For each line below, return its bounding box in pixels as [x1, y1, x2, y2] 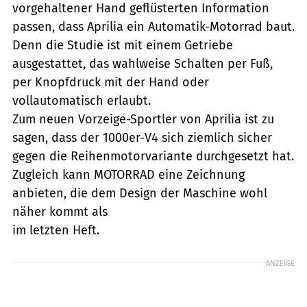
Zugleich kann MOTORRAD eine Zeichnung [12, 167, 245, 182]
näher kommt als [12, 204, 108, 219]
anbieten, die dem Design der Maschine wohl [12, 185, 267, 201]
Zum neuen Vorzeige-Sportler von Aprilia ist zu [12, 111, 274, 127]
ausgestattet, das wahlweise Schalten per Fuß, [12, 56, 273, 71]
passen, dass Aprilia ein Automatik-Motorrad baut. [12, 19, 295, 34]
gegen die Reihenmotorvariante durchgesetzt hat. [12, 148, 294, 164]
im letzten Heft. [12, 222, 99, 238]
